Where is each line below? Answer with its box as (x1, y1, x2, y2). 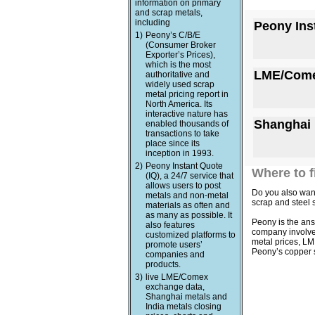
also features (146, 220, 195, 230)
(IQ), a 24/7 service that (146, 171, 233, 181)
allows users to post (146, 181, 221, 191)
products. (146, 259, 181, 269)
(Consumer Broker (146, 40, 216, 50)
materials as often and (146, 200, 230, 210)
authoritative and (146, 70, 210, 79)
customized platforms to (146, 230, 236, 240)
